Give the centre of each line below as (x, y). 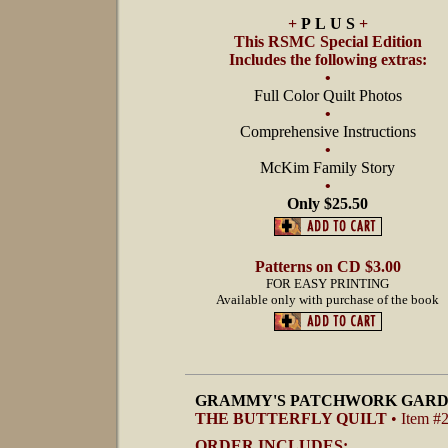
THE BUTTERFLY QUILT (293, 418)
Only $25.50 (327, 203)
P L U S (329, 23)
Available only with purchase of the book (327, 299)
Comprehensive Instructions (327, 131)
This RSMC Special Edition (327, 41)
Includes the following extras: (327, 59)
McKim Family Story (327, 167)
